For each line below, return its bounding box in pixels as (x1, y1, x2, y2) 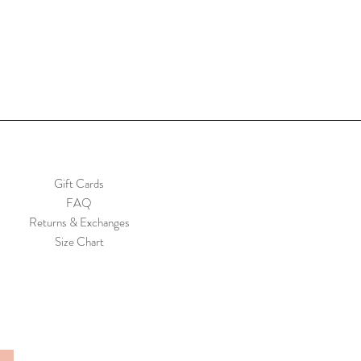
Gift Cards (54, 174, 104, 193)
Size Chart (54, 232, 104, 251)
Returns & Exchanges (28, 213, 130, 231)
